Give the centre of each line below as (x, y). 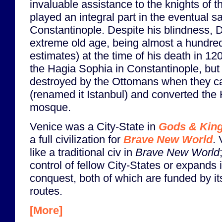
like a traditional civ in (83, 153)
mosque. (50, 107)
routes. (46, 191)
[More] (46, 211)
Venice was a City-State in (94, 127)
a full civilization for (77, 140)
